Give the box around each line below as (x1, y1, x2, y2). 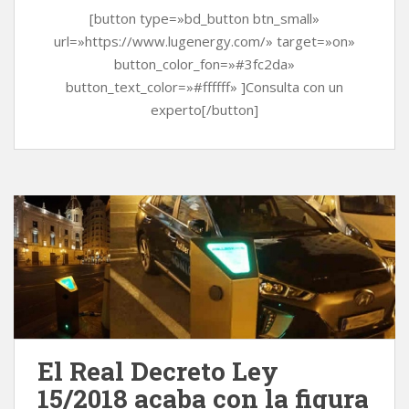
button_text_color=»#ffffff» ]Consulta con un (66, 78, 343, 97)
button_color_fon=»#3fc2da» (114, 55, 295, 74)
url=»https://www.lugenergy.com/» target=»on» (54, 32, 355, 51)
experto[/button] (151, 100, 258, 120)
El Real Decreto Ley (37, 354, 278, 389)
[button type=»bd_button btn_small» (89, 9, 320, 28)
